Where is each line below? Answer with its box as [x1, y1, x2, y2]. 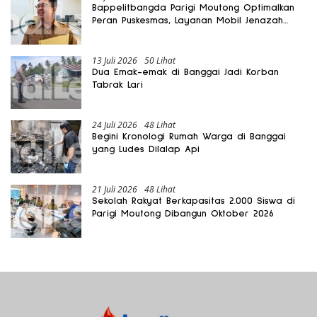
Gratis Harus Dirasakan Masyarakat [92, 28, 255, 38]
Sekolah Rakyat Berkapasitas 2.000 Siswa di [92, 195, 295, 206]
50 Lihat [144, 54, 175, 67]
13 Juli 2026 [92, 54, 137, 67]
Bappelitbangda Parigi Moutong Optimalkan [92, 2, 294, 13]
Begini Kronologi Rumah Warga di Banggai [92, 131, 286, 142]
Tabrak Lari [92, 79, 143, 90]
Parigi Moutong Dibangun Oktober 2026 [92, 208, 274, 219]
